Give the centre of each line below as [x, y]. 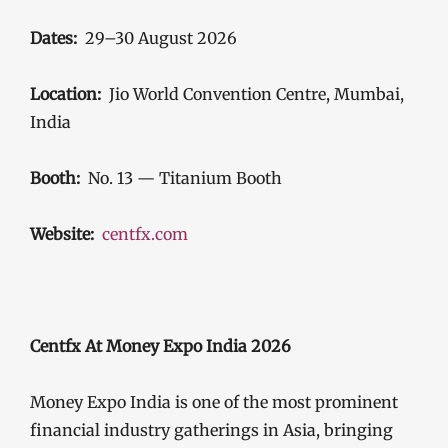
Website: [62, 233]
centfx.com [145, 233]
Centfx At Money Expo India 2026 [160, 345]
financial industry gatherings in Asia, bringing [211, 429]
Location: [65, 93]
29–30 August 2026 [157, 37]
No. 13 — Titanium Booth [185, 177]
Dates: [53, 37]
